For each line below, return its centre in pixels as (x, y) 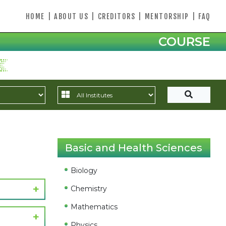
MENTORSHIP (167, 16)
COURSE (184, 42)
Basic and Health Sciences (134, 148)
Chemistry (89, 189)
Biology (84, 171)
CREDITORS (116, 16)
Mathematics (94, 207)
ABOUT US (71, 16)
